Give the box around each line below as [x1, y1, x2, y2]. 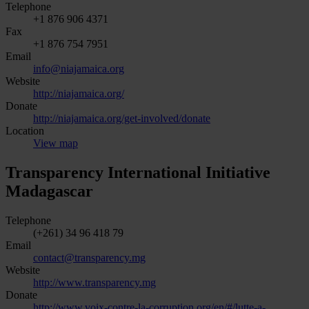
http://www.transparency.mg [33, 277, 156, 289]
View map [33, 137, 78, 150]
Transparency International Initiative [6, 163, 270, 182]
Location [6, 125, 44, 137]
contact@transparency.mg [33, 252, 146, 264]
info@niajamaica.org [33, 63, 124, 75]
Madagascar [6, 182, 93, 201]
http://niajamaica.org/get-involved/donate [33, 112, 210, 125]
